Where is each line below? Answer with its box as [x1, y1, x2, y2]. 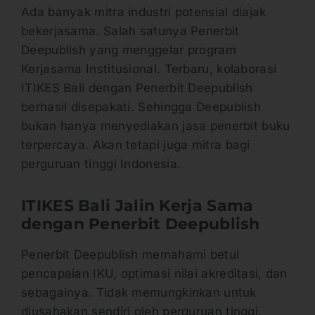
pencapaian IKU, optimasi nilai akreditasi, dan [21, 266, 288, 281]
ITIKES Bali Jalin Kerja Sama [21, 196, 254, 216]
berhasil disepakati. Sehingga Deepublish [21, 100, 261, 115]
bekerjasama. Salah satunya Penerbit [21, 24, 240, 39]
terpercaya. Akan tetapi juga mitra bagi [21, 138, 250, 153]
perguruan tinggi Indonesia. [21, 157, 185, 172]
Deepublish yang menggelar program [21, 43, 236, 58]
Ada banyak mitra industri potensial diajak [21, 5, 266, 20]
